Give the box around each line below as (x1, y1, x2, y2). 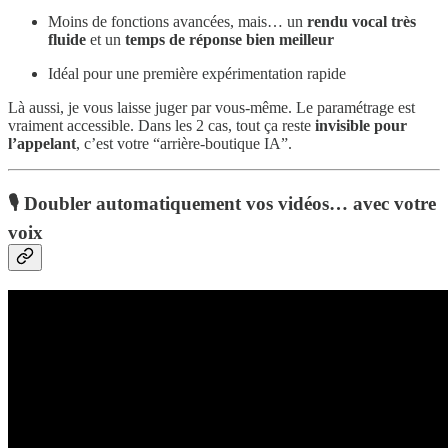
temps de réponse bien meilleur (125, 31, 334, 49)
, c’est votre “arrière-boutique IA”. (76, 135, 292, 153)
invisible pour (315, 117, 407, 135)
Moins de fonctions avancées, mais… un (48, 13, 307, 31)
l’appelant (8, 135, 76, 153)
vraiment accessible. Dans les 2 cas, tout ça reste (8, 117, 315, 135)
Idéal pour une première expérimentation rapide (48, 65, 346, 83)
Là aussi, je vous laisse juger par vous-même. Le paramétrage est (8, 99, 415, 117)
